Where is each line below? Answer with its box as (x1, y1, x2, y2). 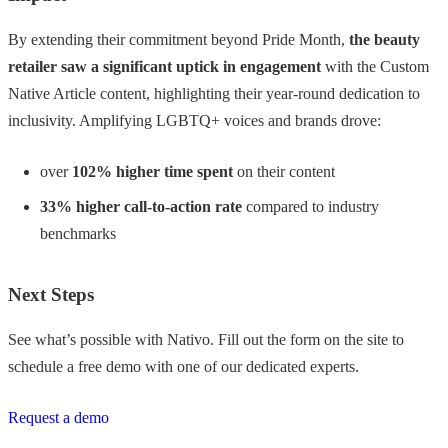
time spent (164, 163, 233, 181)
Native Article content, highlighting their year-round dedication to (8, 85, 420, 103)
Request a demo (8, 409, 109, 427)
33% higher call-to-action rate (40, 198, 242, 216)
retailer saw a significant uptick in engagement (8, 58, 321, 76)
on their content (233, 163, 335, 181)
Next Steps (8, 284, 94, 306)
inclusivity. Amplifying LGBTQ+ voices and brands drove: (8, 112, 381, 130)
